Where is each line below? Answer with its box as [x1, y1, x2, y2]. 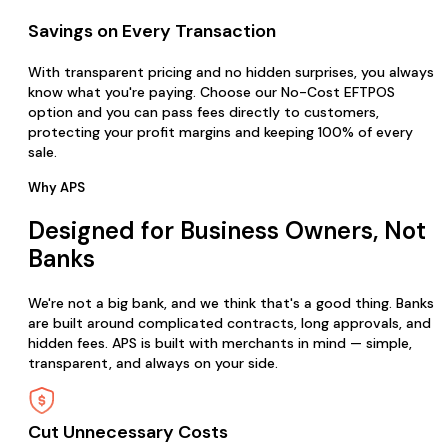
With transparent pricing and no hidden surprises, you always [28, 63, 434, 82]
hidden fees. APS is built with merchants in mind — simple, [28, 334, 412, 353]
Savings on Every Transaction [28, 19, 276, 44]
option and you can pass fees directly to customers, [28, 103, 379, 122]
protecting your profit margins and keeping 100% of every [28, 123, 413, 142]
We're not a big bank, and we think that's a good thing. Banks [28, 294, 434, 313]
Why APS [28, 179, 85, 197]
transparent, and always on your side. [28, 354, 278, 373]
